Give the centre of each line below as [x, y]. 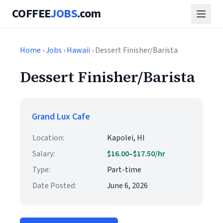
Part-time [124, 170]
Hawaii [78, 50]
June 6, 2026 [127, 186]
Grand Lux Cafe [61, 117]
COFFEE [31, 14]
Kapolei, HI [126, 138]
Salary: [44, 154]
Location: [48, 138]
